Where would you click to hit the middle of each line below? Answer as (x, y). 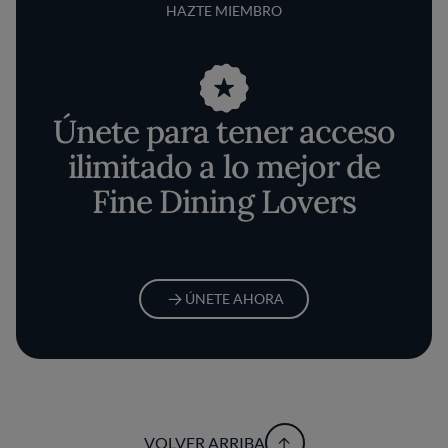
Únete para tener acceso (224, 131)
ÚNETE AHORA (234, 298)
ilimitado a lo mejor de (224, 166)
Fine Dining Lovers (224, 201)
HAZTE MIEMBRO (224, 10)
